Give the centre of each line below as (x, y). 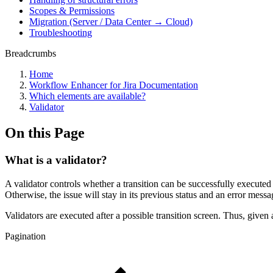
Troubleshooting (61, 33)
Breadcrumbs (30, 53)
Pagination (25, 236)
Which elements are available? (87, 96)
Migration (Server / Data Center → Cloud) (111, 22)
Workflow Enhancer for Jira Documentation (114, 85)
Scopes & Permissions (72, 11)
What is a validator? (56, 160)
